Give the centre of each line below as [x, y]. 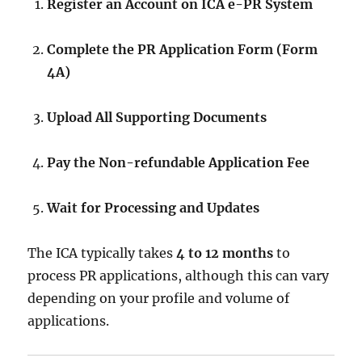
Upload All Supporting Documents [157, 117]
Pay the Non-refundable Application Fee [179, 162]
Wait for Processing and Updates [154, 208]
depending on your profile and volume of [159, 298]
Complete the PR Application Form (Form [183, 49]
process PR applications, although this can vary [179, 276]
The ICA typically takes [102, 253]
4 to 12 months [225, 253]
